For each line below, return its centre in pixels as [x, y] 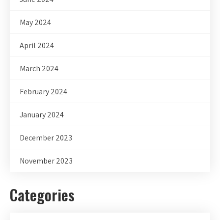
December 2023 [46, 138]
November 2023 [46, 161]
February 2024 [43, 92]
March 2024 [39, 69]
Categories [42, 195]
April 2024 [37, 46]
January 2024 [42, 115]
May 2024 [35, 23]
